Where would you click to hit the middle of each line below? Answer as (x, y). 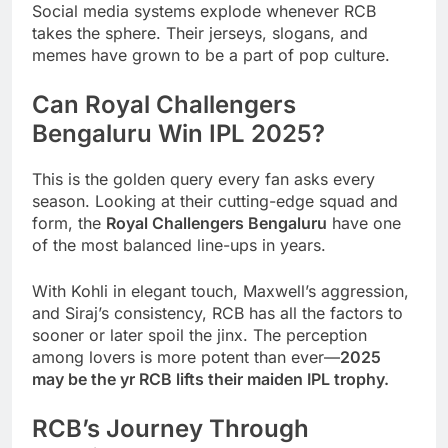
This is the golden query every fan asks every (203, 178)
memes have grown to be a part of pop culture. (211, 54)
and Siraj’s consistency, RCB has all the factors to (217, 312)
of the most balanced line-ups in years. (179, 244)
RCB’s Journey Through (170, 428)
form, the (69, 222)
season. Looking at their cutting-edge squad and (215, 200)
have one (364, 222)
